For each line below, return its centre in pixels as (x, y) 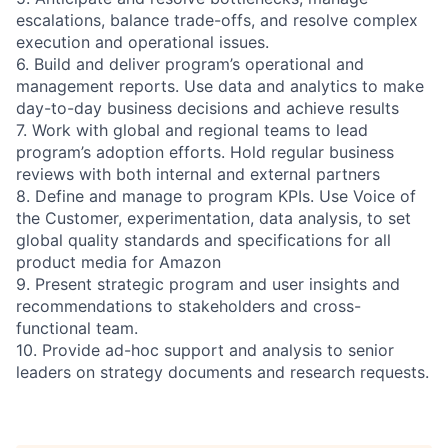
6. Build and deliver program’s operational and (190, 63)
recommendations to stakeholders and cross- (188, 305)
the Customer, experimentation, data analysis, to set (213, 217)
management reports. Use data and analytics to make (220, 85)
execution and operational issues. (142, 41)
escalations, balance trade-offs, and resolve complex (217, 19)
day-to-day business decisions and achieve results (207, 107)
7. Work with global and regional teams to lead (192, 129)
